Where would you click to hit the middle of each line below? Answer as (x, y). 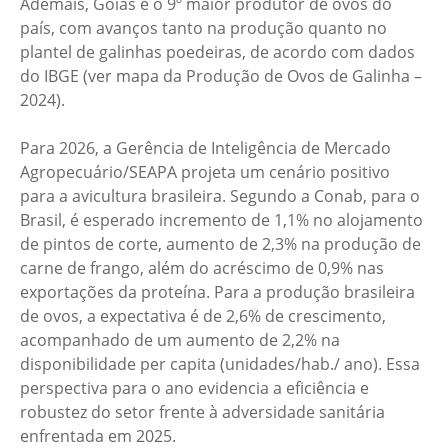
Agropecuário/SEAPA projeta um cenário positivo (205, 172)
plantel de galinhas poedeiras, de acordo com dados (217, 52)
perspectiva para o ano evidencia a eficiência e (194, 388)
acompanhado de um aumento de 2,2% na (180, 340)
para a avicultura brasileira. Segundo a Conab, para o (220, 196)
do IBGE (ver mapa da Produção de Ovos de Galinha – (221, 76)
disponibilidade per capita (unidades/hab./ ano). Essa (220, 364)
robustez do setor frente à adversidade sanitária (202, 412)
